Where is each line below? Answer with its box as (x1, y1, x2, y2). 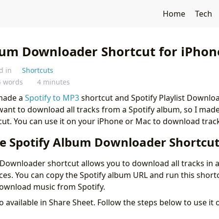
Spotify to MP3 (24, 92, 79, 103)
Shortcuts (22, 66, 54, 75)
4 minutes (35, 77, 72, 87)
